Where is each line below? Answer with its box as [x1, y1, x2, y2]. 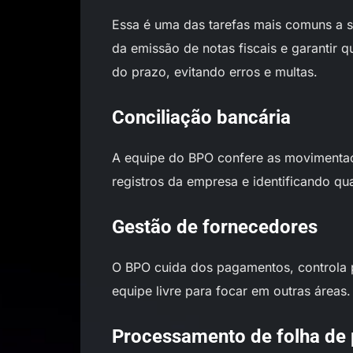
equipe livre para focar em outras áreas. [112, 283, 351, 299]
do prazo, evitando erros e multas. [112, 64, 318, 80]
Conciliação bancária [112, 106, 291, 128]
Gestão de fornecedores [112, 216, 318, 238]
